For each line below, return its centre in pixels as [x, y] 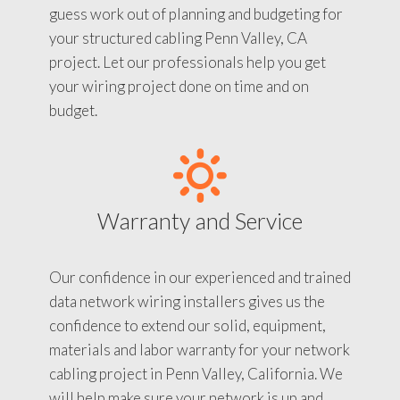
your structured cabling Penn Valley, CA [178, 37]
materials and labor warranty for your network [200, 349]
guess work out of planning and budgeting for [196, 13]
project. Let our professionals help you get [187, 62]
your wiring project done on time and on [179, 86]
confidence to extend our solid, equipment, [187, 325]
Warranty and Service [200, 220]
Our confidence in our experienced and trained [200, 277]
